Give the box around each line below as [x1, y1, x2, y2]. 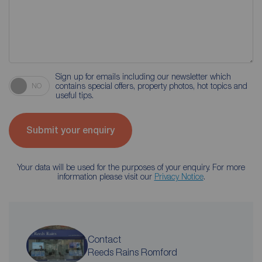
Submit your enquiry [26, 125, 115, 136]
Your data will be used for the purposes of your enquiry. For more [17, 161, 245, 172]
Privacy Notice [154, 171, 204, 181]
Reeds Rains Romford [88, 246, 177, 257]
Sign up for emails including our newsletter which [56, 71, 231, 81]
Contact [88, 233, 121, 244]
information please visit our [57, 171, 154, 181]
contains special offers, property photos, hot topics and [56, 80, 247, 91]
